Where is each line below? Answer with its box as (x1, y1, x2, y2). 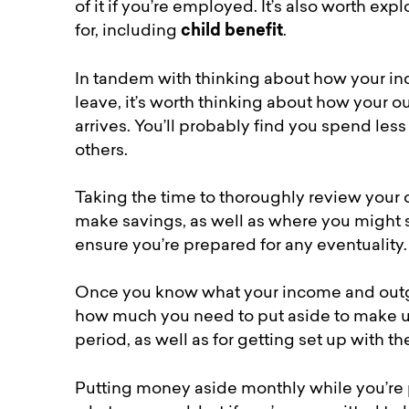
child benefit (181, 24, 284, 40)
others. (75, 142, 136, 159)
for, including (75, 24, 182, 40)
